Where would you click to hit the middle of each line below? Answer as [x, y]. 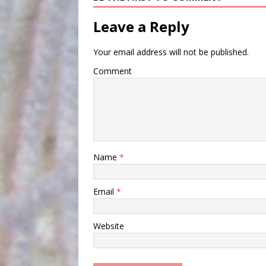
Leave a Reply [141, 27]
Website [109, 226]
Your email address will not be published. [171, 52]
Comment [113, 71]
